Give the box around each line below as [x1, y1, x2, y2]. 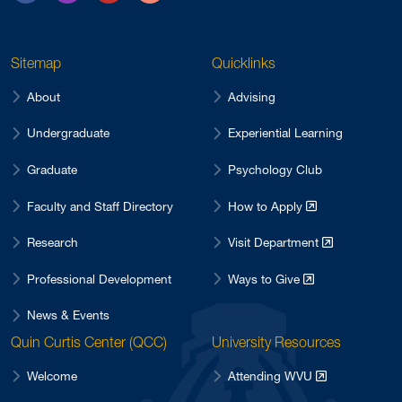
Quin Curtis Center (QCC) [11, 333, 167, 352]
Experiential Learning [228, 126, 343, 141]
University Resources [212, 333, 341, 352]
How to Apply [228, 198, 306, 214]
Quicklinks [212, 54, 275, 73]
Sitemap [11, 54, 61, 73]
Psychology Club [228, 162, 322, 178]
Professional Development [27, 271, 171, 286]
